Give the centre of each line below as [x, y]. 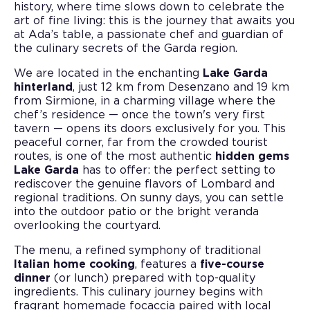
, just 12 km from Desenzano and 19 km [181, 87]
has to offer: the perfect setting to [177, 170]
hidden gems [252, 156]
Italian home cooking [74, 264]
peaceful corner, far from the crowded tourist [141, 142]
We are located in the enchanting [108, 73]
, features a [167, 264]
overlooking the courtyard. [87, 225]
